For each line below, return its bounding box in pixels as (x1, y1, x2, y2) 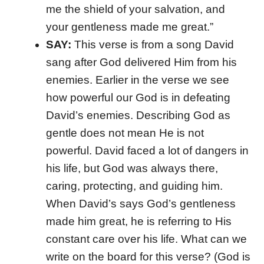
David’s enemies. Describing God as (45, 109, 230, 121)
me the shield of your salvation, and (45, 3, 225, 15)
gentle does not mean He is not (45, 127, 204, 139)
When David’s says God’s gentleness (45, 197, 236, 210)
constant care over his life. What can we (45, 233, 247, 245)
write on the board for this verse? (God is (45, 250, 250, 263)
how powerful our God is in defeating (45, 91, 230, 104)
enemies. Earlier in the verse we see (45, 74, 229, 86)
